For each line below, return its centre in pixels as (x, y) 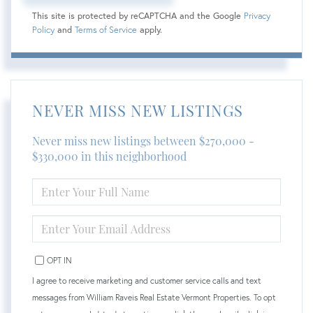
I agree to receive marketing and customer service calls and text (147, 280)
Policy (43, 29)
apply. (150, 29)
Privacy (257, 15)
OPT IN (59, 260)
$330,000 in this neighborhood (109, 156)
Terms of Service (106, 29)
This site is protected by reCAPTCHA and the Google (138, 15)
